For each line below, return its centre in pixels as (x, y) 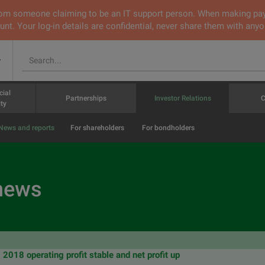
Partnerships (86, 98)
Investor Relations (182, 98)
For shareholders (97, 128)
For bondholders (168, 128)
